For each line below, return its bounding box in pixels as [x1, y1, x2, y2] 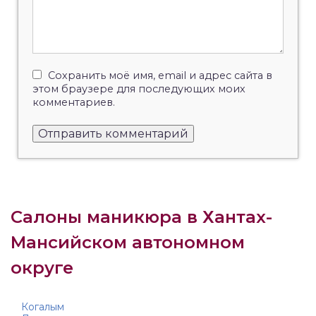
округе [11, 257, 73, 279]
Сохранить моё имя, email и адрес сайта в [48, 69, 272, 83]
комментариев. [32, 96, 115, 109]
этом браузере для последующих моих [32, 83, 245, 96]
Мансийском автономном [11, 232, 245, 253]
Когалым [21, 300, 64, 314]
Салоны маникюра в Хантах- [11, 207, 272, 228]
